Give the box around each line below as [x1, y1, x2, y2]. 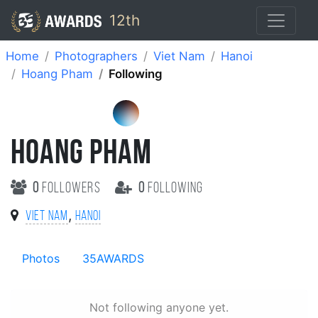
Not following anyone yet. [89, 300, 229, 314]
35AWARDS [82, 251, 144, 265]
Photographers [55, 49, 138, 63]
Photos [22, 251, 60, 265]
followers [39, 180, 104, 196]
